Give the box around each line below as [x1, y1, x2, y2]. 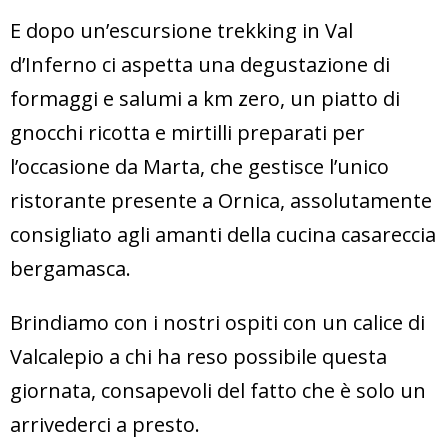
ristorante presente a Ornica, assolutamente [10, 186, 432, 214]
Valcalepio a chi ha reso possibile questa [10, 342, 387, 370]
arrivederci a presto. [10, 410, 200, 438]
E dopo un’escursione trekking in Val [10, 16, 353, 44]
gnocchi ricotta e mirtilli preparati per [10, 118, 365, 146]
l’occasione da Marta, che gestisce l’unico [10, 152, 389, 180]
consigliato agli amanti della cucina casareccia [10, 220, 436, 248]
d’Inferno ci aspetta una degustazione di [10, 50, 390, 78]
